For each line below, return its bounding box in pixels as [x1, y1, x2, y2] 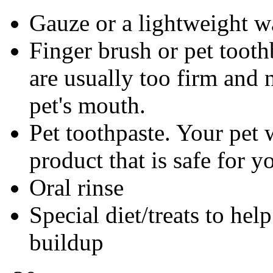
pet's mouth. [29, 92, 146, 119]
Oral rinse [29, 174, 124, 201]
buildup [29, 229, 104, 256]
